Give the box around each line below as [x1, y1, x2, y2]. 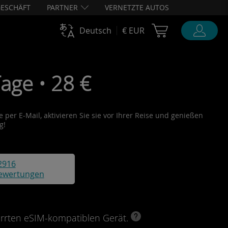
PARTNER [47, 3, 78, 12]
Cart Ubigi [173, 23, 213, 34]
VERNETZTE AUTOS [105, 3, 169, 12]
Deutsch [79, 25, 111, 36]
